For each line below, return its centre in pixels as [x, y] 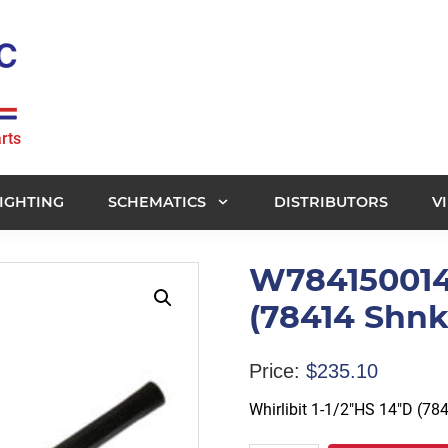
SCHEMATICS [157, 201]
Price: [274, 370]
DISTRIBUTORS [331, 201]
